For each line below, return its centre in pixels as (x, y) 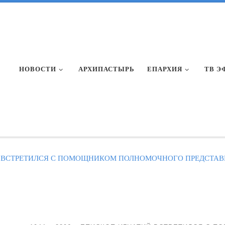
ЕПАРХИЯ (165, 69)
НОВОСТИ (38, 69)
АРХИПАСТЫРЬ (107, 69)
